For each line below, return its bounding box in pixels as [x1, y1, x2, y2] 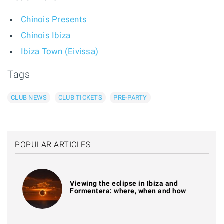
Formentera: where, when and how [70, 187, 186, 195]
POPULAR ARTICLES [15, 139, 90, 149]
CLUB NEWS [11, 93, 47, 101]
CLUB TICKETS [58, 93, 102, 101]
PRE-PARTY [113, 93, 147, 101]
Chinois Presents [21, 14, 87, 24]
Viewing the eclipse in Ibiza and [70, 179, 178, 188]
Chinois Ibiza [21, 30, 71, 40]
